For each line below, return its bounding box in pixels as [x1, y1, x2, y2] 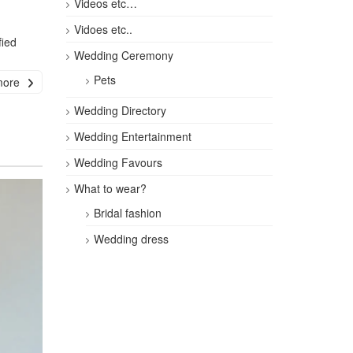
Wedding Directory [73, 102, 166, 118]
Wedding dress [93, 231, 169, 247]
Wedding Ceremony [73, 47, 173, 63]
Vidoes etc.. [73, 21, 132, 37]
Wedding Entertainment [73, 128, 191, 144]
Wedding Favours [73, 154, 162, 170]
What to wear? [73, 180, 147, 196]
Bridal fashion [93, 205, 162, 221]
